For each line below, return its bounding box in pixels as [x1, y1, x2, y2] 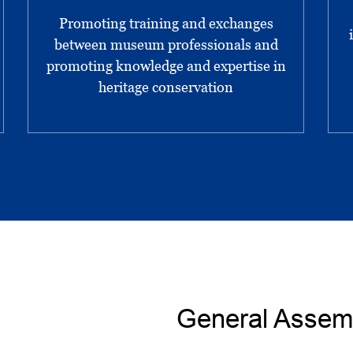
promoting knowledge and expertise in [46, 58, 286, 75]
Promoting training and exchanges [58, 15, 273, 32]
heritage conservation [98, 79, 234, 96]
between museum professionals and [54, 36, 278, 54]
